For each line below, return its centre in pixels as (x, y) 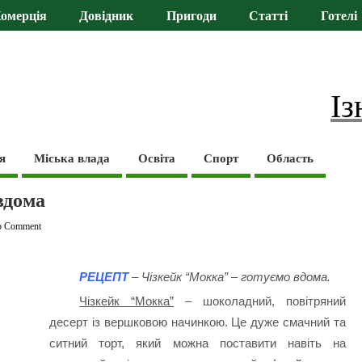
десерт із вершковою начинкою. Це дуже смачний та (198, 322)
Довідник (107, 17)
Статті (269, 17)
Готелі (339, 17)
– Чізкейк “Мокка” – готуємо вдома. (232, 277)
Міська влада (72, 158)
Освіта (157, 158)
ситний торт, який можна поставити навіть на (198, 343)
